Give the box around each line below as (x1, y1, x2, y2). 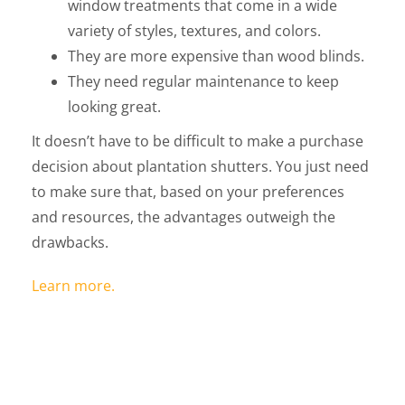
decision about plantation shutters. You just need (32, 156, 369, 176)
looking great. (68, 97, 161, 117)
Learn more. (32, 276, 115, 296)
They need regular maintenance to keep (68, 71, 339, 91)
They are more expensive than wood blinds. (68, 46, 364, 66)
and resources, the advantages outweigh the (32, 207, 335, 227)
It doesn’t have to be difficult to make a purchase (32, 131, 363, 151)
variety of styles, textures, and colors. (68, 21, 321, 41)
